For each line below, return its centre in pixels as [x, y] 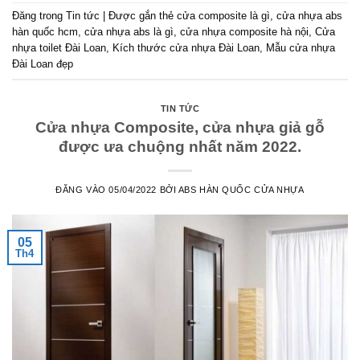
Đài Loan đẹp [43, 64]
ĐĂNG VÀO [82, 189]
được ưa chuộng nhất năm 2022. [180, 146]
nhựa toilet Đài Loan [59, 48]
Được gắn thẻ [143, 16]
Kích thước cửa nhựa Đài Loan [186, 48]
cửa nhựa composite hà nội [244, 32]
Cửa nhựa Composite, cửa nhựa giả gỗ [180, 127]
